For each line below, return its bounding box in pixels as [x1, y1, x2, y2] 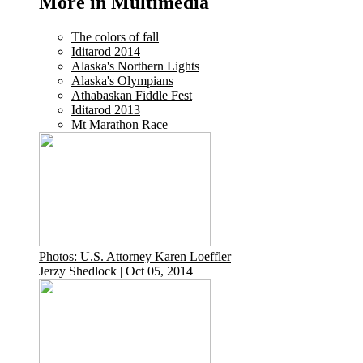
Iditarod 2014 [71, 45, 140, 59]
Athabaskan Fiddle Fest [71, 88, 192, 103]
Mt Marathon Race [71, 117, 168, 132]
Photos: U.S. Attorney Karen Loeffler [39, 250, 231, 264]
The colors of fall [71, 30, 159, 45]
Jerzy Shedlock [39, 264, 117, 279]
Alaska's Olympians [71, 74, 173, 88]
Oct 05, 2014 [126, 264, 193, 279]
